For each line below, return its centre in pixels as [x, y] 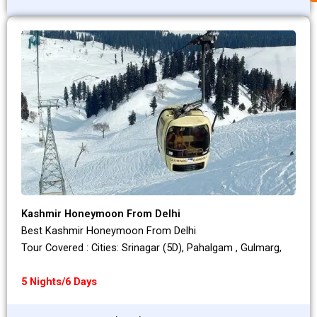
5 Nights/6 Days [59, 282]
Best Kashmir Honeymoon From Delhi [109, 231]
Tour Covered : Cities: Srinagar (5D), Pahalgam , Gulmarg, [151, 248]
